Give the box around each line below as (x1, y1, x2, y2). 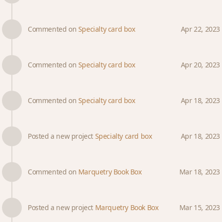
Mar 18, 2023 (179, 167, 220, 176)
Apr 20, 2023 (180, 60, 220, 69)
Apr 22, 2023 (180, 24, 220, 34)
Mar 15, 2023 (179, 203, 220, 212)
